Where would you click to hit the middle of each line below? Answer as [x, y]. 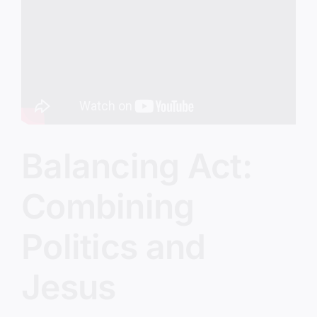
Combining [108, 207]
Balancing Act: [137, 166]
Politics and [114, 247]
